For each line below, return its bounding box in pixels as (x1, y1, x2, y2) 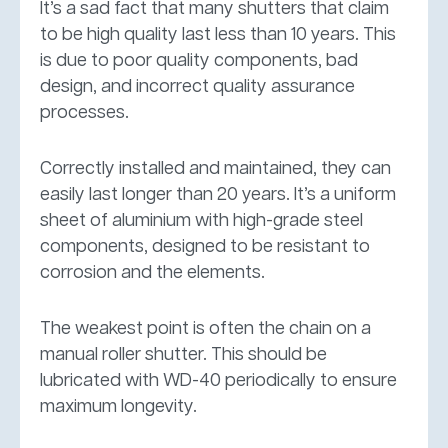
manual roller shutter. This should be (40, 345, 327, 364)
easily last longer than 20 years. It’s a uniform (40, 185, 396, 204)
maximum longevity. (40, 397, 197, 416)
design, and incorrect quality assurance (40, 77, 355, 96)
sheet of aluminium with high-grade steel (40, 211, 363, 230)
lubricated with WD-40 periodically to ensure (40, 371, 397, 390)
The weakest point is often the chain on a (40, 319, 371, 338)
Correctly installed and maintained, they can (40, 159, 391, 178)
